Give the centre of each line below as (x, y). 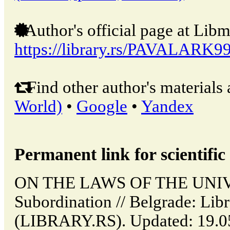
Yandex (167, 106)
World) (38, 106)
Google (102, 106)
